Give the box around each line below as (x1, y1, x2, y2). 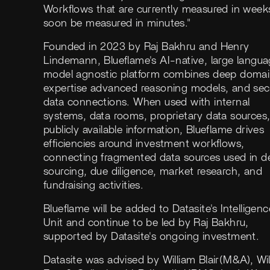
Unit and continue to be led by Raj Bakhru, (43, 217, 249, 228)
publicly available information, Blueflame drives (43, 124, 265, 136)
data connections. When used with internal (43, 96, 250, 108)
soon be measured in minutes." (43, 17, 191, 29)
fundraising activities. (43, 180, 144, 191)
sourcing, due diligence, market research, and (43, 166, 262, 177)
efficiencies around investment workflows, (43, 138, 245, 149)
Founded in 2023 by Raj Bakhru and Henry (43, 41, 250, 52)
